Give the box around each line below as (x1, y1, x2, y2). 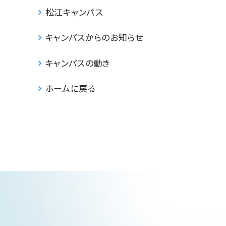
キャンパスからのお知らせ (45, 31, 143, 44)
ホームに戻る (45, 81, 96, 94)
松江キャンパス (45, 6, 103, 19)
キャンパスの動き (45, 56, 111, 69)
